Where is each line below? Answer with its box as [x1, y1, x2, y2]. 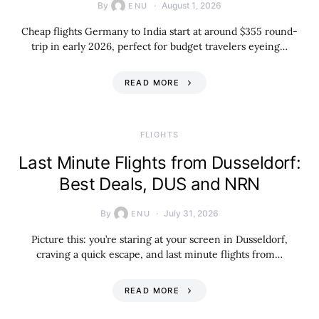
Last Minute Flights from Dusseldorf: [18, 152, 301, 173]
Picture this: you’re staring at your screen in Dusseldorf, [31, 233, 288, 246]
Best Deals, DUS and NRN [59, 174, 260, 194]
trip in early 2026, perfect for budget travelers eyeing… [31, 40, 288, 53]
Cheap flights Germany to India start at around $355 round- [21, 25, 298, 38]
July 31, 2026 [164, 208, 219, 219]
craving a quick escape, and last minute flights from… [36, 248, 283, 261]
